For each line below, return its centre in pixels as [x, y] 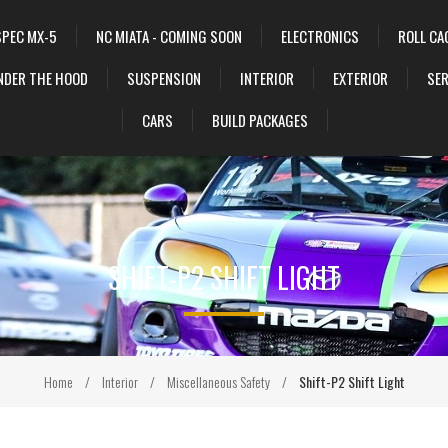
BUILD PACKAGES [259, 120]
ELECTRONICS [319, 36]
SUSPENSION [163, 78]
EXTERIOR [360, 78]
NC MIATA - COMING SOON [168, 36]
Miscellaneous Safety [218, 381]
